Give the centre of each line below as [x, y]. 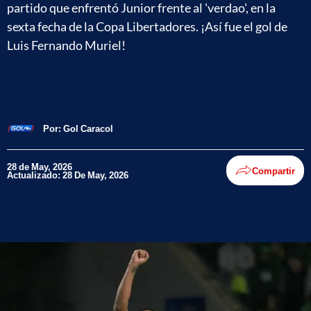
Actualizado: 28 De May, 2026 [68, 175]
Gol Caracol [88, 128]
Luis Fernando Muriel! [66, 45]
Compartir [274, 170]
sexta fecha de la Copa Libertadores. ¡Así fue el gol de [147, 26]
